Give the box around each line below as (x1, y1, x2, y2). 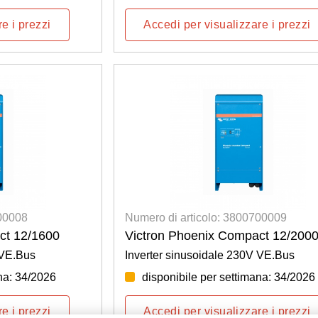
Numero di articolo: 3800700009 (125, 211, 287, 224)
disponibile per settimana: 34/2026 (142, 270, 316, 283)
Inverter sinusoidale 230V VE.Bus (125, 248, 295, 261)
